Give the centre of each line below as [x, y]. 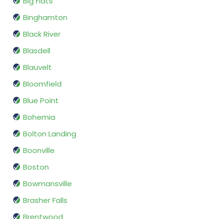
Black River [42, 34]
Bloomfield [42, 84]
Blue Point [41, 101]
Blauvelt [37, 67]
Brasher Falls [45, 200]
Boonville [39, 151]
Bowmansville [47, 184]
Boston [36, 167]
